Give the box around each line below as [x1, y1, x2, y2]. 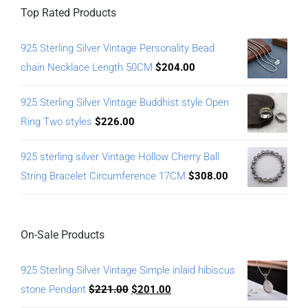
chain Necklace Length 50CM [21, 61, 153, 74]
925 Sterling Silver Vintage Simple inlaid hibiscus [21, 264, 235, 277]
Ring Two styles [21, 115, 92, 129]
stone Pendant [21, 283, 86, 296]
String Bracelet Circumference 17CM [21, 170, 186, 183]
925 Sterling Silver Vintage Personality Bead [21, 42, 214, 55]
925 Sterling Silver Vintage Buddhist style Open [21, 96, 229, 109]
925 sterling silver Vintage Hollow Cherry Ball [21, 151, 219, 164]
